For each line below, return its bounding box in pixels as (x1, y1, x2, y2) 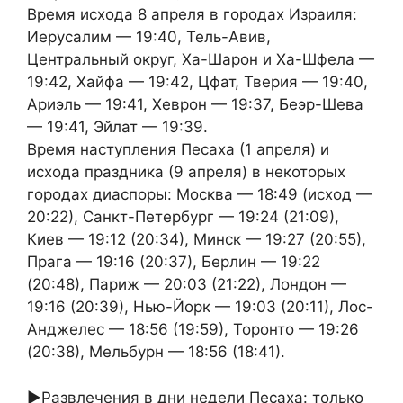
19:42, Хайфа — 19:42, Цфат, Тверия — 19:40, (27, 73, 368, 92)
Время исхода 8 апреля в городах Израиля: (27, 5, 357, 24)
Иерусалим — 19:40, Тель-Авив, (27, 28, 271, 47)
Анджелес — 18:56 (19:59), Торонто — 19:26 (27, 320, 359, 339)
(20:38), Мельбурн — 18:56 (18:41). (27, 343, 285, 362)
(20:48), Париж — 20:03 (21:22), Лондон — (27, 275, 346, 294)
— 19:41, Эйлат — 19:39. (27, 118, 208, 137)
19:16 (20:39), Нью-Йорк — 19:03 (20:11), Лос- (27, 298, 373, 317)
